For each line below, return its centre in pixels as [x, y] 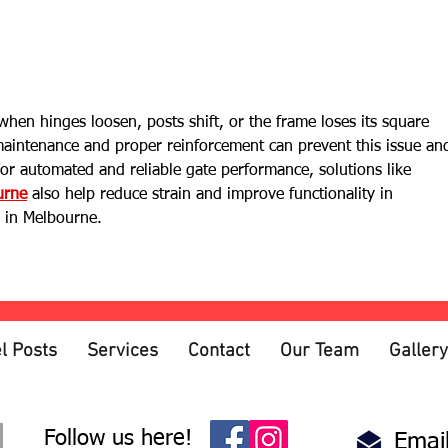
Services [122, 352]
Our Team [319, 352]
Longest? [118, 49]
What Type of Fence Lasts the [199, 27]
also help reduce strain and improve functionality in [212, 195]
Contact [219, 352]
